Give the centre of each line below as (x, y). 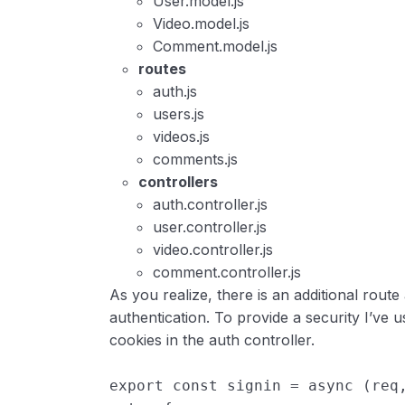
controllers (179, 182)
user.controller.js (210, 227)
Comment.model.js (216, 47)
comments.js (196, 160)
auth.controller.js (211, 205)
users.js (179, 114)
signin (254, 386)
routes (163, 69)
